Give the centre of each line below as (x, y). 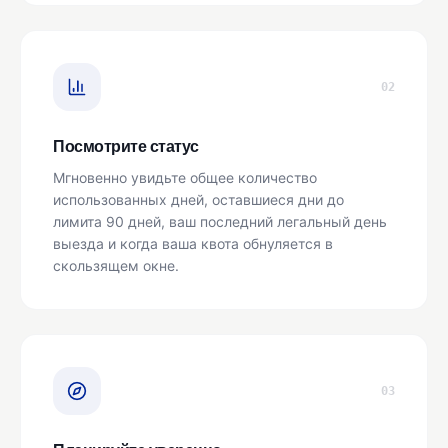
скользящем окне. (116, 266)
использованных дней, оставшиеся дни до (198, 200)
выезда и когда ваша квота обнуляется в (193, 244)
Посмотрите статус (126, 147)
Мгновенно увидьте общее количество (185, 178)
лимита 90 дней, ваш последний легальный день (220, 222)
